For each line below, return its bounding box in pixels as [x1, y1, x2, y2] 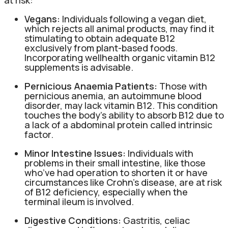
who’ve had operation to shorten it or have [24, 166, 208, 179]
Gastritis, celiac [121, 214, 190, 226]
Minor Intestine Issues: [24, 147, 126, 159]
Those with [157, 79, 207, 92]
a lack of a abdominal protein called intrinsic [24, 118, 212, 131]
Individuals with [126, 147, 193, 159]
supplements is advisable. [24, 61, 133, 73]
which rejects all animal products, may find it [24, 22, 214, 35]
